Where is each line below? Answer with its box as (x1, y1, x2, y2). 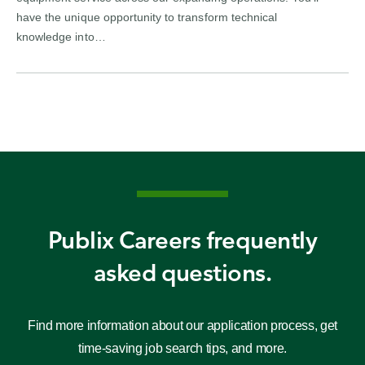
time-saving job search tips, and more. (78, 341, 287, 355)
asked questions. (93, 257, 272, 287)
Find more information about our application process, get (27, 319, 338, 332)
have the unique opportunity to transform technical (16, 11, 278, 24)
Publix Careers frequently (47, 225, 317, 254)
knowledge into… (16, 30, 106, 43)
